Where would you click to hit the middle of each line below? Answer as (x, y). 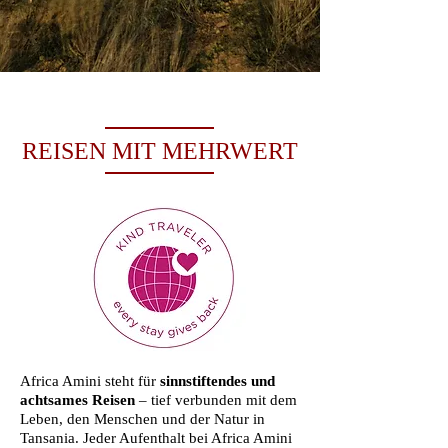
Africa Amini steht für (90, 381)
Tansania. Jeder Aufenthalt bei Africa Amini (156, 438)
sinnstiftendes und (217, 381)
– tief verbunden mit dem (218, 400)
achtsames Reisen (79, 400)
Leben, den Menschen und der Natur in (142, 419)
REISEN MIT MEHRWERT (160, 151)
